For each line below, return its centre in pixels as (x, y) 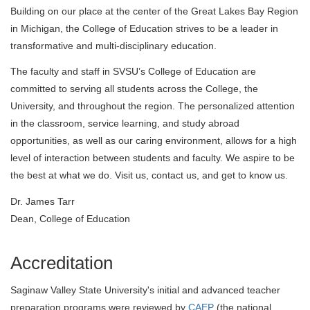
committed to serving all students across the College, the (134, 89)
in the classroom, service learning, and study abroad (125, 124)
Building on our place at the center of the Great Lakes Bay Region (154, 11)
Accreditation (62, 263)
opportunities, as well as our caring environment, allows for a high (154, 141)
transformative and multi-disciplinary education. (113, 45)
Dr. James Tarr (43, 201)
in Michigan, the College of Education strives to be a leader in (144, 28)
